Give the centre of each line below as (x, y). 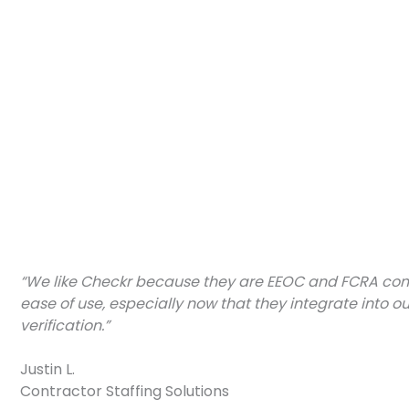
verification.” (65, 325)
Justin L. (47, 369)
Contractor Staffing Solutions (125, 391)
